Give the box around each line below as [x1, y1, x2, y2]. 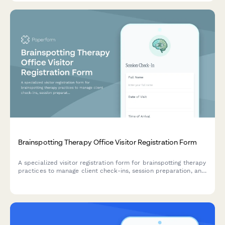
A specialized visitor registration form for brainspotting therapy [18, 159, 206, 166]
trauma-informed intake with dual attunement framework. [18, 175, 192, 182]
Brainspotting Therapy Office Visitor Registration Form [18, 137, 197, 146]
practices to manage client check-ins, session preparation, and [18, 167, 205, 174]
